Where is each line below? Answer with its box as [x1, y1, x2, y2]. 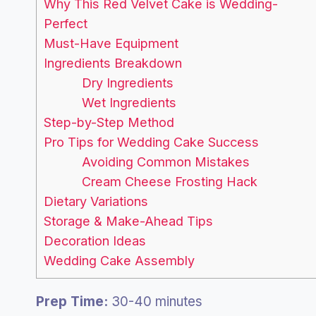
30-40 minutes [108, 293, 202, 310]
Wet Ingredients [82, 95, 177, 111]
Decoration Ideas [44, 233, 146, 249]
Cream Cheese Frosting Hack [82, 174, 258, 190]
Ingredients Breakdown [44, 56, 182, 71]
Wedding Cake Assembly [44, 253, 195, 269]
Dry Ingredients [82, 75, 174, 91]
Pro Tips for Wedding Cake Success [44, 135, 259, 150]
